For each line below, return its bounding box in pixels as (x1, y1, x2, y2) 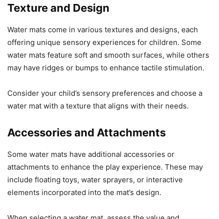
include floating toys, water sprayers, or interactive (7, 175, 183, 184)
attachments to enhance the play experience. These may (7, 162, 203, 172)
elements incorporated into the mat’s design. (7, 187, 161, 197)
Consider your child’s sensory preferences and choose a (7, 88, 202, 98)
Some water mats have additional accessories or (7, 149, 175, 159)
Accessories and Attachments (7, 126, 166, 139)
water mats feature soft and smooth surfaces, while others (7, 50, 209, 60)
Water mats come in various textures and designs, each (7, 24, 198, 34)
